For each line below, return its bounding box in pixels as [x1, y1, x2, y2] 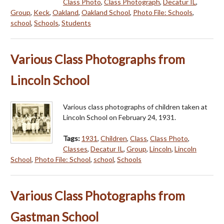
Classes [63, 144, 87, 153]
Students [61, 18, 91, 27]
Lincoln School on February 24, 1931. [63, 113, 176, 122]
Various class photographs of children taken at [63, 102, 207, 111]
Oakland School [81, 8, 130, 17]
